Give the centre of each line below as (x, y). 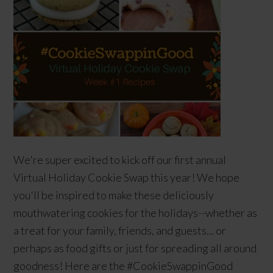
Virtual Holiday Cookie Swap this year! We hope (127, 177)
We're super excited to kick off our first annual (120, 160)
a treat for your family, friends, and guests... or (120, 230)
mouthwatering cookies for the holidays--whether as (136, 213)
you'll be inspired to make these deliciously (114, 195)
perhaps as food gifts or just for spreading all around (135, 248)
